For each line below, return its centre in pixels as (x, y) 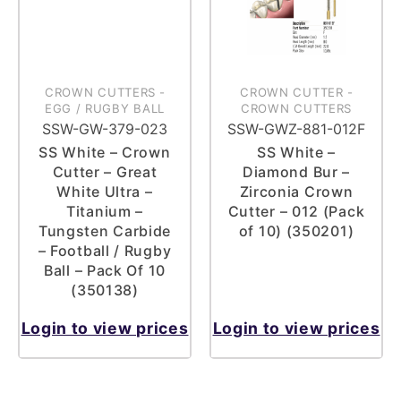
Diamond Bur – (296, 171)
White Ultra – (105, 191)
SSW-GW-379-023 (105, 129)
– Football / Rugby (105, 250)
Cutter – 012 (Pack (296, 211)
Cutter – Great (105, 171)
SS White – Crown (105, 152)
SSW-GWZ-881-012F (296, 129)
